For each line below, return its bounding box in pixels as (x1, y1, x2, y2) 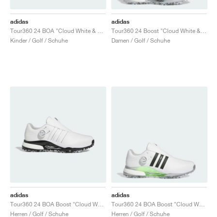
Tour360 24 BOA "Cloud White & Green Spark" (97, 27, 103, 34)
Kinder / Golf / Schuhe (10, 36, 68, 44)
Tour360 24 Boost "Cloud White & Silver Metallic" (201, 27, 206, 34)
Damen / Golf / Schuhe (111, 36, 170, 44)
